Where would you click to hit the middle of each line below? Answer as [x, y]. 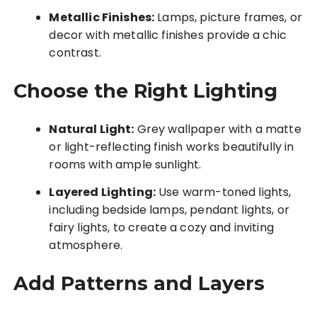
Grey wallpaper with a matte [218, 129]
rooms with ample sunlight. [125, 165]
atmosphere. [86, 246]
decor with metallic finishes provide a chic [168, 35]
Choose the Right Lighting [146, 91]
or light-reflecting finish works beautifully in [172, 147]
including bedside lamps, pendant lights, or [169, 210]
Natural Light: [92, 129]
